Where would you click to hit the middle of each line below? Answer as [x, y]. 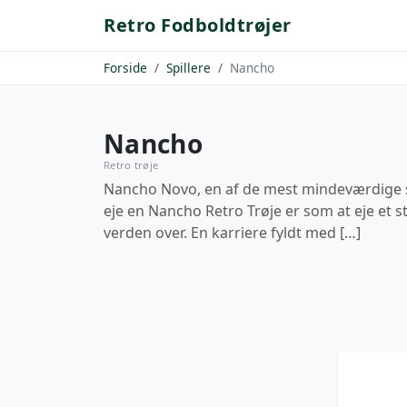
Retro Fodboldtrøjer [198, 25]
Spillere [189, 68]
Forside [125, 68]
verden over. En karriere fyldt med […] [232, 233]
